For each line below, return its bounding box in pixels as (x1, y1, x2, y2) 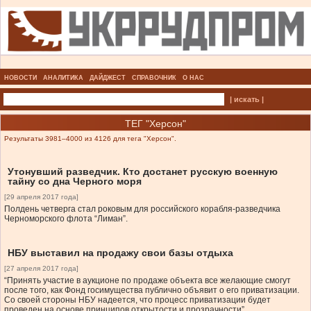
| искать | (229, 95, 264, 104)
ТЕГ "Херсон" (125, 118, 186, 130)
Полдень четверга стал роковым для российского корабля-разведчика (4, 204, 280, 215)
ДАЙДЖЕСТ (90, 74, 126, 82)
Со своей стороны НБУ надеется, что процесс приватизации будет (4, 295, 271, 305)
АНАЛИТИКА (43, 74, 83, 82)
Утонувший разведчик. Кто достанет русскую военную (8, 166, 278, 178)
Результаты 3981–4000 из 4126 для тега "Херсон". (4, 135, 176, 143)
